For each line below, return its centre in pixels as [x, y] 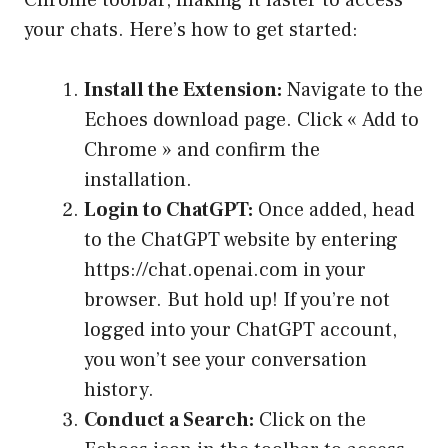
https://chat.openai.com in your [225, 270]
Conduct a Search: [169, 420]
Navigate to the [352, 90]
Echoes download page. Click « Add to [251, 120]
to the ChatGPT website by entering [241, 240]
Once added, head [334, 210]
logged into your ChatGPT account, [240, 330]
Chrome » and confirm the [202, 150]
